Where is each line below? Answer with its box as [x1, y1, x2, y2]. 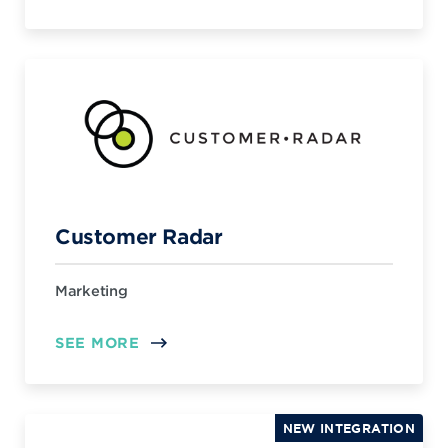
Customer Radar [55, 224, 223, 248]
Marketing [55, 282, 128, 299]
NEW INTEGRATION [282, 420, 415, 436]
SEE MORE [55, 334, 140, 351]
